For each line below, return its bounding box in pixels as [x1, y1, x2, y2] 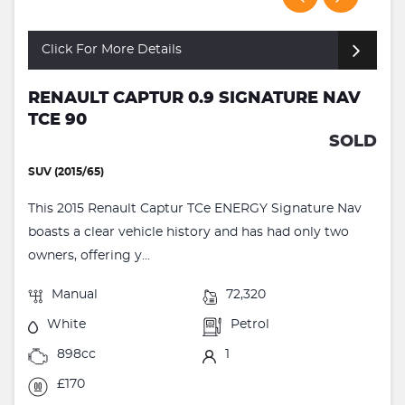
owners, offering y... [28, 250, 150, 263]
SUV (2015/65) [28, 166, 104, 178]
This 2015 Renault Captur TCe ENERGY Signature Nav [28, 202, 362, 216]
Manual [52, 288, 98, 302]
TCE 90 [28, 112, 87, 129]
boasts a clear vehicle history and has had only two [28, 226, 349, 240]
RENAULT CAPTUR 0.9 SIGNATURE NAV [28, 90, 361, 108]
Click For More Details [42, 43, 182, 57]
